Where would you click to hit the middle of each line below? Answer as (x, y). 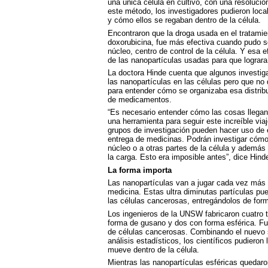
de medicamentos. (139, 99)
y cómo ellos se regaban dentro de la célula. (184, 20)
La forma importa (139, 170)
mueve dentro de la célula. (153, 249)
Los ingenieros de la (143, 214)
